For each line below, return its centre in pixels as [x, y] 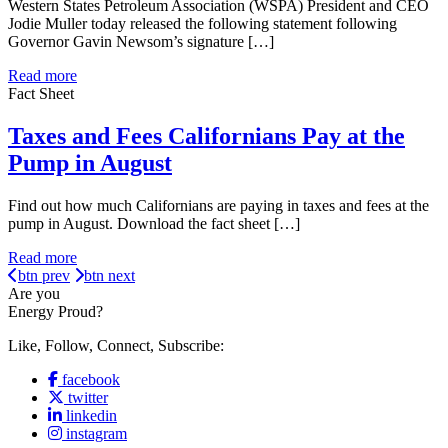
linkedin [91, 415]
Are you [34, 293]
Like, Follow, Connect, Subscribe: [116, 345]
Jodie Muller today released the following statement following [202, 24]
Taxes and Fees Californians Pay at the [206, 136]
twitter [88, 397]
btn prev [44, 275]
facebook [91, 379]
